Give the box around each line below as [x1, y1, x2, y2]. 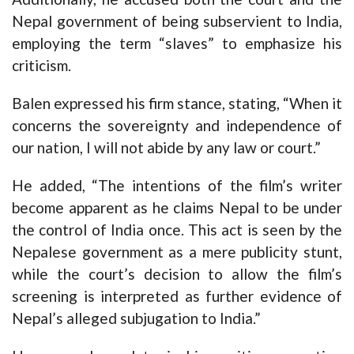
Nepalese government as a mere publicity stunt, [12, 243, 342, 262]
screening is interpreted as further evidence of [12, 287, 342, 306]
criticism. [12, 56, 71, 75]
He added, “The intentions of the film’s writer [12, 176, 342, 195]
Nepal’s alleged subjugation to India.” [12, 309, 261, 328]
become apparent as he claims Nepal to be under [12, 198, 342, 217]
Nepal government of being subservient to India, [12, 12, 342, 31]
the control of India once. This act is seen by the [12, 220, 342, 239]
